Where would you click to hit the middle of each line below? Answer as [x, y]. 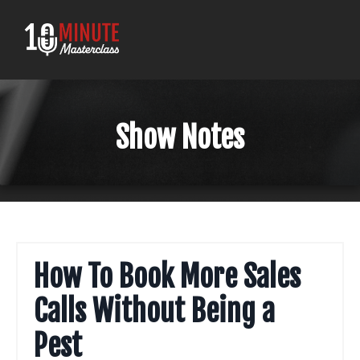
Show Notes [180, 137]
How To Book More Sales [167, 276]
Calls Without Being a [154, 311]
